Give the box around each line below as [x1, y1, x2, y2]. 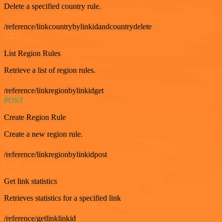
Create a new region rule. [4, 130, 83, 138]
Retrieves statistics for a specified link [4, 194, 121, 202]
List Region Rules [4, 49, 60, 57]
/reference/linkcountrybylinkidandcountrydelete [4, 22, 152, 31]
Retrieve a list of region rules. [4, 66, 96, 74]
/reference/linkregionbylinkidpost [4, 150, 107, 159]
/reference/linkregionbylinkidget [4, 86, 104, 95]
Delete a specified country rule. [4, 2, 101, 10]
